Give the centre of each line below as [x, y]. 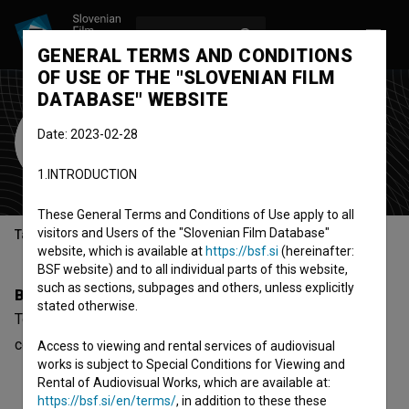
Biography [50, 295]
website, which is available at [121, 251]
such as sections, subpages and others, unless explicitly [196, 288]
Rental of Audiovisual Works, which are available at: [184, 383]
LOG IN [293, 35]
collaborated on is [73, 345]
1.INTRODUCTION [87, 174]
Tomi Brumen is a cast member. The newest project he [187, 319]
